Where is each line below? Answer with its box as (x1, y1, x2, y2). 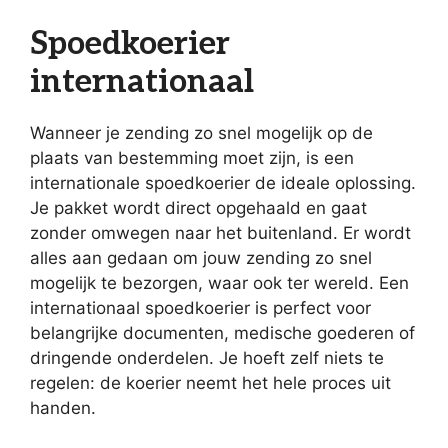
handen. (30, 398, 96, 418)
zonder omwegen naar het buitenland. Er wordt (30, 223, 411, 243)
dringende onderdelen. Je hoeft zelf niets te (30, 348, 384, 368)
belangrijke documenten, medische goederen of (30, 323, 415, 343)
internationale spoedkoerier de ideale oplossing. (30, 173, 416, 193)
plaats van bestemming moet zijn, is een (30, 148, 354, 168)
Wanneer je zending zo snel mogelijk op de (30, 123, 373, 143)
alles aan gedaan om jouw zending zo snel (30, 248, 372, 268)
